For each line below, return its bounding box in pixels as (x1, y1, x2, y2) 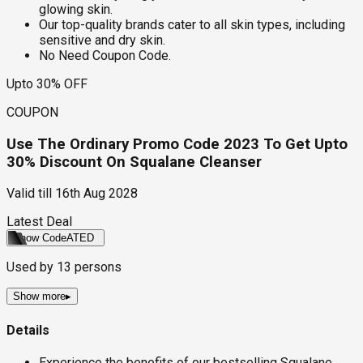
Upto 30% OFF (6, 75, 88, 92)
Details (6, 322, 49, 338)
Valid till (6, 186, 52, 202)
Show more (13, 290, 66, 303)
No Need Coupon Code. (39, 47, 171, 63)
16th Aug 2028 (55, 186, 138, 202)
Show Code (13, 232, 66, 245)
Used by (6, 259, 57, 275)
